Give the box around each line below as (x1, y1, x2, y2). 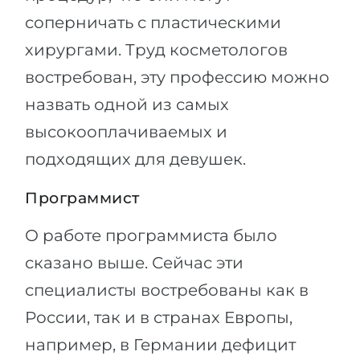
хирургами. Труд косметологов (25, 40, 288, 59)
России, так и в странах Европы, (25, 308, 292, 327)
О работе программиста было (25, 226, 277, 245)
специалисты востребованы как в (25, 280, 309, 300)
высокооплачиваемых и (25, 122, 227, 141)
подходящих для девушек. (25, 149, 246, 169)
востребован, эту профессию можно (25, 67, 329, 87)
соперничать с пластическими (25, 13, 281, 32)
